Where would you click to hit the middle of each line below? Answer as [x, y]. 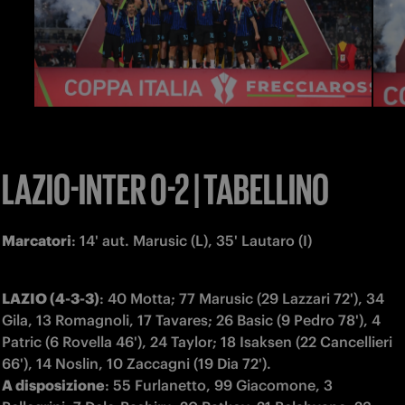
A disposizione [53, 385]
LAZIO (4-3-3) [51, 298]
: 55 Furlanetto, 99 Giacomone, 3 [219, 385]
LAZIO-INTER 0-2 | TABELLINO [165, 186]
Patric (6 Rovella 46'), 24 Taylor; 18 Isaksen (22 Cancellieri [197, 341]
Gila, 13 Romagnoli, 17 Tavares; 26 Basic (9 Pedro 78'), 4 [191, 320]
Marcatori [37, 240]
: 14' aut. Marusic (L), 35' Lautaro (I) [192, 240]
